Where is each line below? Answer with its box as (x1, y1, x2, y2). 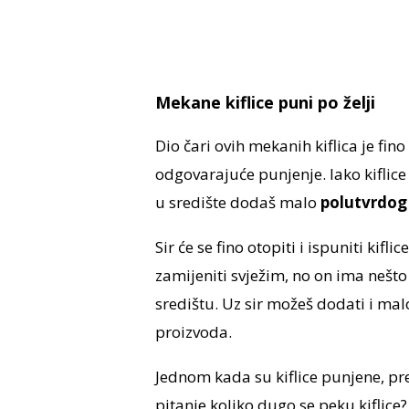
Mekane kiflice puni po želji (154, 91, 375, 114)
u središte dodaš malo (154, 192, 320, 214)
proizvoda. (154, 321, 232, 343)
